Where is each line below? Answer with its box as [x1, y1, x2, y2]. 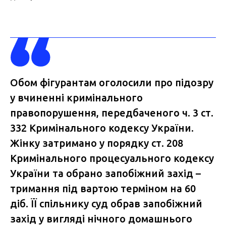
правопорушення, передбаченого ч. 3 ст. [10, 107, 213, 119]
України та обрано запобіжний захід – [10, 167, 201, 180]
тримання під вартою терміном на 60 [10, 183, 196, 195]
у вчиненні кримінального [10, 92, 143, 104]
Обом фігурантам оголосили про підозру [10, 77, 213, 89]
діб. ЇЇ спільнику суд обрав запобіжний [10, 198, 202, 210]
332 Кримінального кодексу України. [10, 122, 194, 134]
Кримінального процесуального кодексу [10, 152, 214, 164]
